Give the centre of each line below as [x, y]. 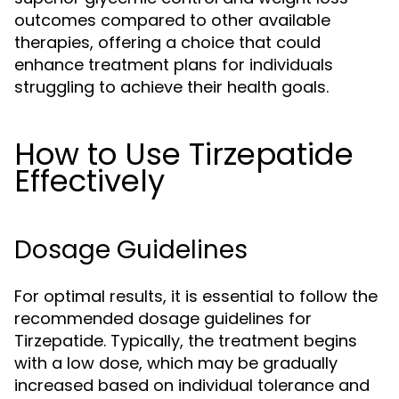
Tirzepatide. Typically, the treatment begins [186, 341]
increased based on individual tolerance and [192, 385]
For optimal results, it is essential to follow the [196, 296]
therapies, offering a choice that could [167, 42]
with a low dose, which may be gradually [176, 363]
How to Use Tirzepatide [184, 154]
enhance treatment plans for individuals [174, 65]
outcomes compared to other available [172, 20]
